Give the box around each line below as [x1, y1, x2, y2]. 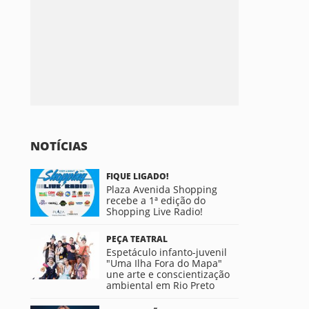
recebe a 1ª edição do [106, 194, 206, 207]
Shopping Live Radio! [106, 205, 203, 218]
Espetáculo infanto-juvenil [106, 246, 227, 259]
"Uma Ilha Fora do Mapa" [106, 257, 222, 270]
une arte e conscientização [106, 268, 230, 281]
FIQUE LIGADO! [106, 170, 168, 182]
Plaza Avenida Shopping [106, 183, 217, 196]
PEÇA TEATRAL [106, 233, 168, 245]
